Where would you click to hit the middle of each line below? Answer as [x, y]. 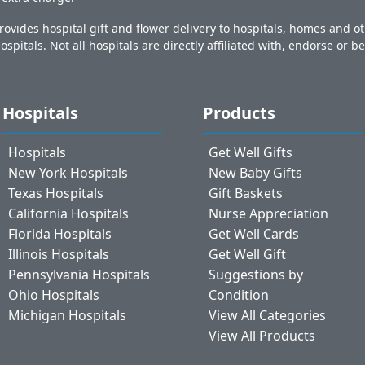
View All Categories [267, 315]
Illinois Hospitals [59, 254]
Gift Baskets [245, 193]
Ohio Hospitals [54, 295]
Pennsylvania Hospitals [79, 274]
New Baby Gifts [255, 172]
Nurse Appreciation [268, 213]
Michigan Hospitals [68, 315]
